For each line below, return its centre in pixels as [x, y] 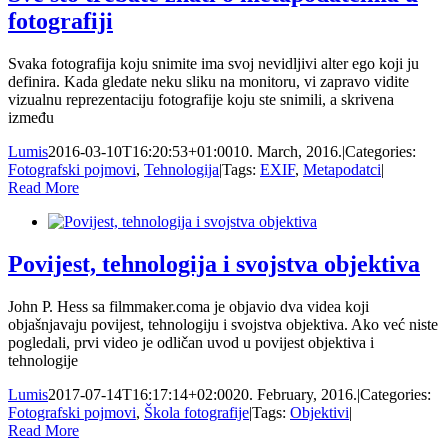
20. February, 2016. [295, 394]
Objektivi [319, 412]
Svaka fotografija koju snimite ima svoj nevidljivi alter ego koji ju [213, 63]
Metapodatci [342, 169]
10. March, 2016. [287, 151]
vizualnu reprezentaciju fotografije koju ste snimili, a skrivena [201, 99]
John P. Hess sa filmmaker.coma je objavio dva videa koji [188, 306]
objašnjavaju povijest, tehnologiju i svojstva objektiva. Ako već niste [223, 324]
